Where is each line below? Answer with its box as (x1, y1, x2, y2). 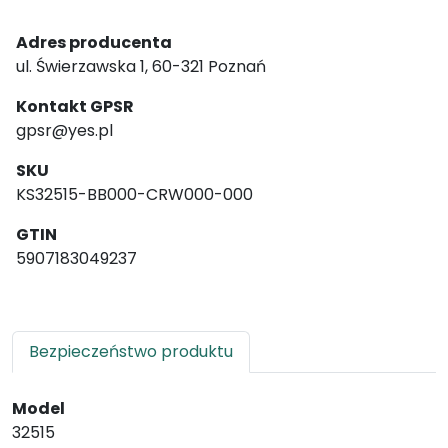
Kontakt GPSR (16, 95, 134, 118)
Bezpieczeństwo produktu (29, 340, 233, 363)
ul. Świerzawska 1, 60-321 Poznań (16, 55, 266, 78)
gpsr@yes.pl (16, 119, 113, 142)
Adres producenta (16, 31, 172, 54)
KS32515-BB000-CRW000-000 (16, 183, 253, 206)
